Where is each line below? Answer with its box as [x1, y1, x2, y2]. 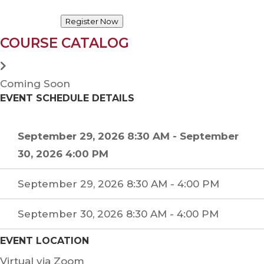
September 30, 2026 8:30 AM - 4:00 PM [18, 207, 219, 220]
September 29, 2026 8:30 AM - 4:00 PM [18, 177, 219, 190]
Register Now [65, 16, 119, 26]
